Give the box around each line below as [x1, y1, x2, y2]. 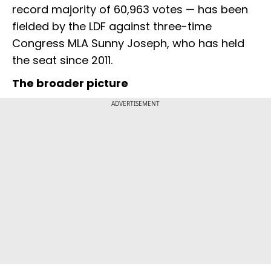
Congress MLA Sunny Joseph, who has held [12, 36, 244, 51]
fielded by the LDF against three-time [12, 19, 212, 34]
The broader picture [12, 76, 128, 91]
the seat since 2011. [12, 53, 113, 68]
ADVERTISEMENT [111, 99, 160, 108]
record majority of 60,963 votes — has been [12, 2, 248, 18]
